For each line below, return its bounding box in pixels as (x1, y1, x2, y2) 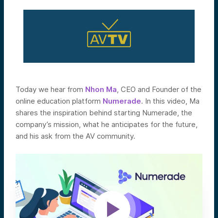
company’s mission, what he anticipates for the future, (16, 119, 198, 129)
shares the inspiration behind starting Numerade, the (16, 108, 192, 117)
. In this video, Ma (141, 96, 200, 106)
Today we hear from (16, 84, 85, 94)
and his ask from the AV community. (16, 131, 135, 141)
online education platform (16, 96, 103, 106)
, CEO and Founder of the (117, 84, 201, 94)
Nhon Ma (85, 84, 117, 94)
